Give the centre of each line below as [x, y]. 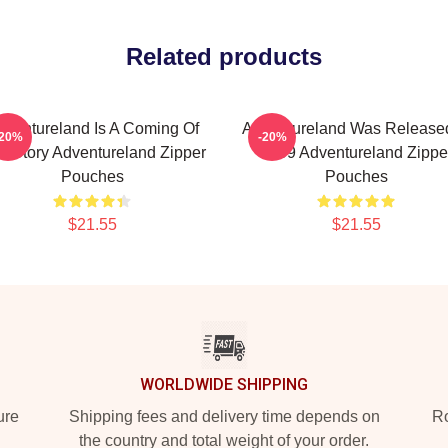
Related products [224, 56]
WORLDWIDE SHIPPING [224, 384]
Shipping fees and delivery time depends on [224, 416]
